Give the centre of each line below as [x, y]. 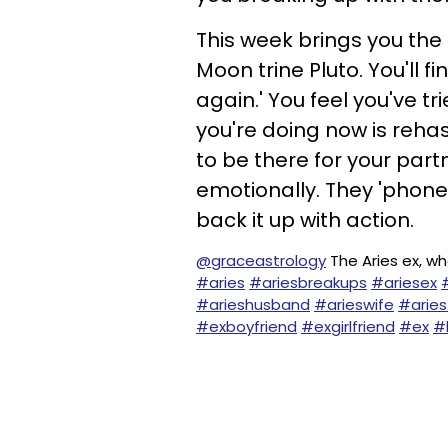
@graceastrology [261, 260]
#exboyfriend [246, 326]
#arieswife [354, 304]
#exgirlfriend [348, 326]
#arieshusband [253, 304]
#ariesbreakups [308, 282]
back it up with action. [305, 220]
